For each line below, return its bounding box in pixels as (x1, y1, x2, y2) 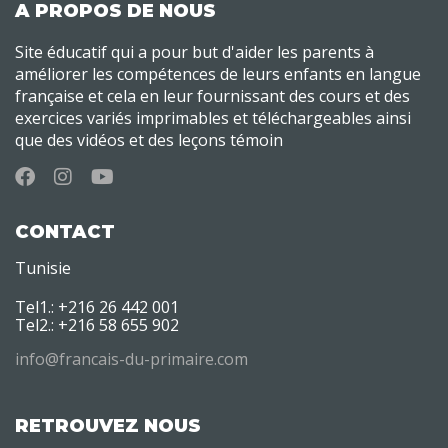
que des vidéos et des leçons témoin (15, 128, 283, 151)
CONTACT (15, 220, 115, 243)
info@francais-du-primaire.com (15, 347, 248, 370)
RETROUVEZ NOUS (15, 414, 201, 437)
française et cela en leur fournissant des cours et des (15, 84, 410, 107)
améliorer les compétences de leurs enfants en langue (15, 62, 421, 85)
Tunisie (15, 256, 71, 279)
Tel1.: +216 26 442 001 (15, 295, 179, 318)
